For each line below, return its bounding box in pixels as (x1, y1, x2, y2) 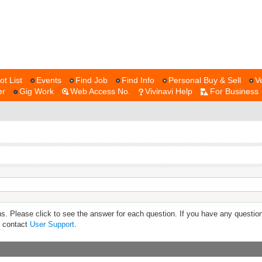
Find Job (75, 75, 108, 85)
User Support (30, 220, 74, 229)
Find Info (122, 75, 154, 85)
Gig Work (19, 87, 54, 96)
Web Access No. (70, 87, 130, 96)
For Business (210, 87, 258, 96)
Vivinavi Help (145, 87, 192, 96)
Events (36, 75, 61, 85)
